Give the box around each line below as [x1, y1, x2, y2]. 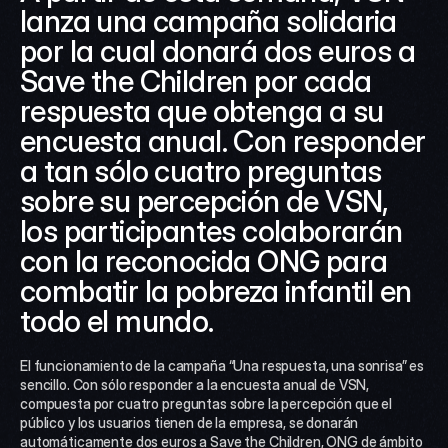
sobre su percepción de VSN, [20, 183, 389, 219]
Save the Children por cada [20, 63, 372, 99]
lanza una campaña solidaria [20, 3, 397, 39]
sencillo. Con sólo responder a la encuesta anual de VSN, [20, 376, 370, 393]
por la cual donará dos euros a [20, 33, 415, 69]
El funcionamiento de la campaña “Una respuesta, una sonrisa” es [20, 357, 425, 374]
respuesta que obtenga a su [20, 93, 384, 129]
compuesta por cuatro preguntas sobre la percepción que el [20, 395, 393, 412]
